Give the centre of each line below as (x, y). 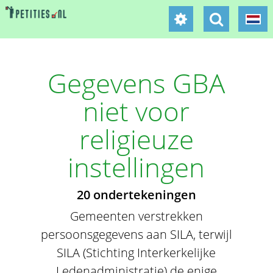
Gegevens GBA (136, 83)
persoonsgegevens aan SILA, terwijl (136, 234)
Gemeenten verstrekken (136, 216)
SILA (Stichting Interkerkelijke (136, 253)
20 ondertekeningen (136, 195)
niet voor (136, 111)
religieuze (136, 139)
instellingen (136, 167)
